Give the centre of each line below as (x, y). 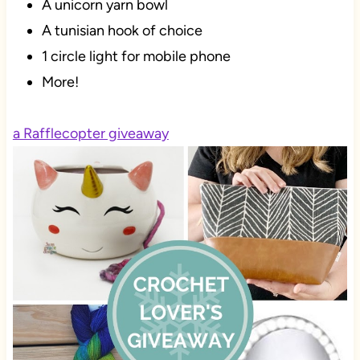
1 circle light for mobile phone (136, 57)
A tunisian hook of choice (122, 31)
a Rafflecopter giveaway (90, 134)
